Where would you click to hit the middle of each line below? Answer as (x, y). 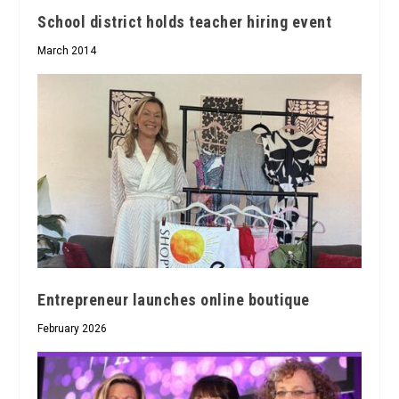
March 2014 (67, 51)
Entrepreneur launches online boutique (174, 299)
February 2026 (73, 328)
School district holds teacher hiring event (185, 22)
